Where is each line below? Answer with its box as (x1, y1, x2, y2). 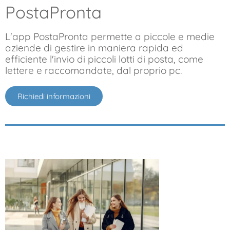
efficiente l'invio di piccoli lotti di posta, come (5, 52, 203, 65)
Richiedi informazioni (17, 91, 90, 101)
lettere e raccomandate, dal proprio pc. (5, 64, 182, 76)
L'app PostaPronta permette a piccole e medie (5, 30, 215, 43)
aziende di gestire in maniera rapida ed (5, 41, 183, 54)
